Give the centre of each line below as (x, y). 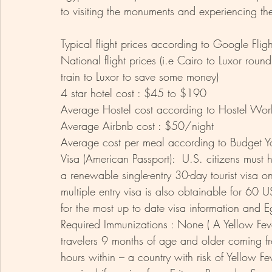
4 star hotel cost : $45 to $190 (135, 93)
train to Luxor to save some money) (140, 76)
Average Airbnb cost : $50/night (139, 125)
